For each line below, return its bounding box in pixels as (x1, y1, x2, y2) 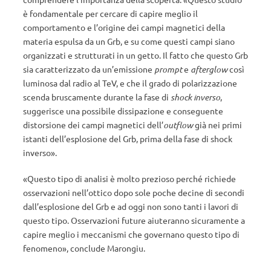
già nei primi (193, 119, 242, 130)
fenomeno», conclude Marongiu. (23, 243, 145, 253)
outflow (163, 119, 193, 131)
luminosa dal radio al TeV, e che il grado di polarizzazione (23, 77, 237, 88)
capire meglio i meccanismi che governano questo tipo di (23, 229, 240, 240)
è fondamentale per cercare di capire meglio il (23, 8, 198, 19)
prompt (154, 64, 182, 75)
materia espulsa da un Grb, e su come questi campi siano (23, 36, 235, 47)
